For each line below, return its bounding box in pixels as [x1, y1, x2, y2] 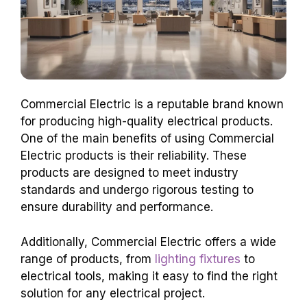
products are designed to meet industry [21, 166, 238, 180]
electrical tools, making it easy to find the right [21, 269, 278, 283]
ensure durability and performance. [21, 200, 213, 214]
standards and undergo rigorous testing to [21, 183, 254, 197]
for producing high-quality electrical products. [21, 114, 273, 129]
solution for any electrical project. [21, 286, 205, 300]
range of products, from [21, 251, 155, 266]
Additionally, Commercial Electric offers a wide [21, 234, 276, 249]
